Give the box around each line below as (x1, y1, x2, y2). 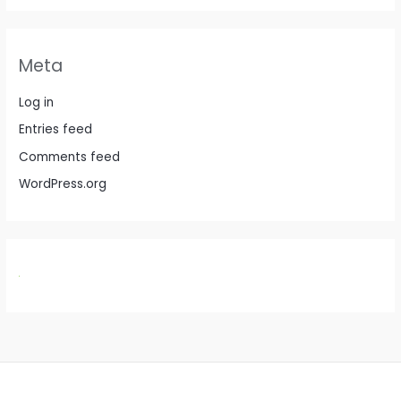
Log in (19, 94, 55, 111)
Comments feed (19, 148, 121, 166)
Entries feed (19, 121, 93, 139)
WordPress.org (19, 175, 107, 193)
